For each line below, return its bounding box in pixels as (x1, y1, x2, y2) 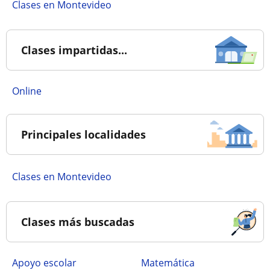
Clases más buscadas (21, 215, 134, 229)
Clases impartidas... (21, 43, 127, 57)
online (19, 84, 42, 98)
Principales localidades (21, 127, 146, 142)
